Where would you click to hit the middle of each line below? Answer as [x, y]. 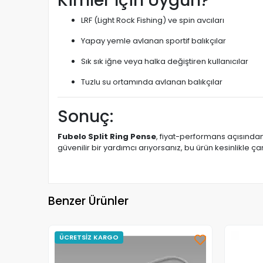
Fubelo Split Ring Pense [107, 136]
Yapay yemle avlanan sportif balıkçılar [154, 41]
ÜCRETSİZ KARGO [89, 237]
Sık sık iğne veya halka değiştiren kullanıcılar [165, 61]
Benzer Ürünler [88, 201]
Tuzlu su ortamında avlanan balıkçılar [152, 82]
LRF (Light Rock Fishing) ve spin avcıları [153, 20]
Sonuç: [85, 116]
